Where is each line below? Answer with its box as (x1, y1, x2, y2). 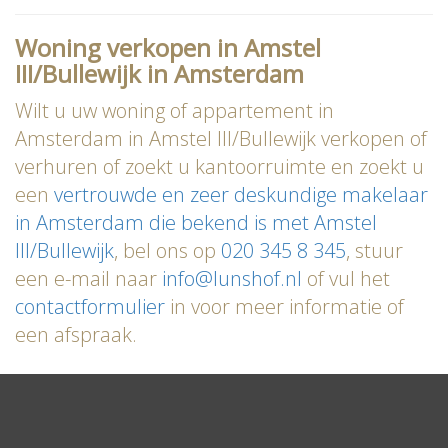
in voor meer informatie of (165, 293, 404, 321)
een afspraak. (15, 321, 137, 349)
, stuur (346, 237, 403, 265)
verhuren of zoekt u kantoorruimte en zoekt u (15, 153, 424, 181)
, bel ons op (114, 237, 221, 265)
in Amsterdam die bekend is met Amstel (15, 209, 377, 237)
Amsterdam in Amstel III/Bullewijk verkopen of (15, 125, 427, 153)
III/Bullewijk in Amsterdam (15, 57, 304, 91)
